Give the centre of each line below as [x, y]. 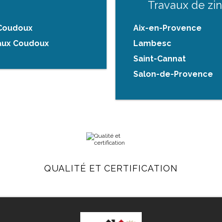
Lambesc [152, 44]
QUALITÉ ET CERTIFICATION [111, 168]
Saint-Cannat [160, 59]
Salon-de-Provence [173, 74]
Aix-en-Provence [167, 28]
